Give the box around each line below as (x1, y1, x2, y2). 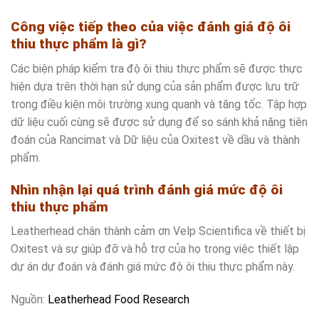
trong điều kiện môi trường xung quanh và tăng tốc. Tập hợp (11, 98, 307, 112)
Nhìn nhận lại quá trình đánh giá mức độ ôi (11, 181, 283, 198)
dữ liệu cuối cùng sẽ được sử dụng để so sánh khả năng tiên (11, 115, 308, 130)
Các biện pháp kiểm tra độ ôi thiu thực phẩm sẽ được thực (11, 62, 303, 76)
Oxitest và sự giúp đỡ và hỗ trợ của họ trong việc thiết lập (11, 242, 299, 256)
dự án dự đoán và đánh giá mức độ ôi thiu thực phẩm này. (11, 260, 295, 274)
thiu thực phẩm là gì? (11, 36, 147, 53)
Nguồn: (11, 293, 45, 307)
